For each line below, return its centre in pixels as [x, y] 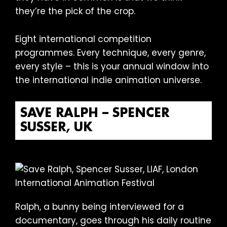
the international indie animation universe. [108, 80]
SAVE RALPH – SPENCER [95, 113]
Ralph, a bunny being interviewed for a [100, 207]
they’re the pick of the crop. [75, 11]
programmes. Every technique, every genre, [110, 52]
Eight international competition [83, 39]
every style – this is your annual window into [112, 66]
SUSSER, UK [56, 127]
